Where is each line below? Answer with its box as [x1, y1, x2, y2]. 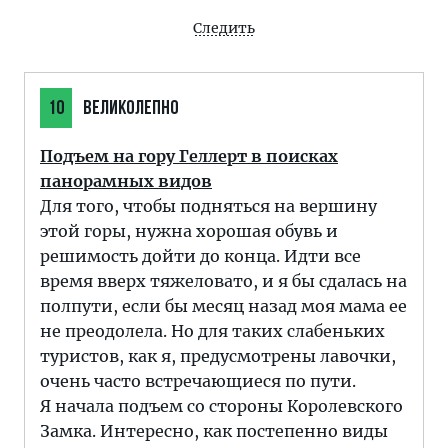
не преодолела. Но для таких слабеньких [40, 321, 385, 341]
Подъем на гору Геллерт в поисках [40, 146, 338, 166]
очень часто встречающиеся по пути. [40, 371, 356, 391]
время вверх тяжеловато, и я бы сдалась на [40, 271, 407, 291]
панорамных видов [40, 171, 212, 191]
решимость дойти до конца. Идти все [40, 246, 361, 266]
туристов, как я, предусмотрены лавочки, [40, 346, 396, 366]
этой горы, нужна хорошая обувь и [40, 221, 338, 241]
